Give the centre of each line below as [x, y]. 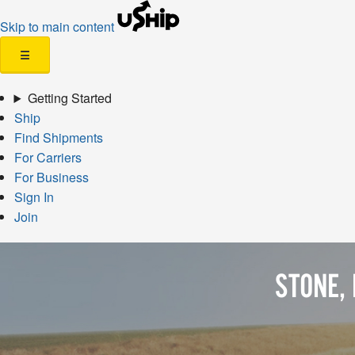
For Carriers [48, 157]
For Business [51, 177]
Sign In [34, 197]
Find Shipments [58, 137]
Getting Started [69, 98]
